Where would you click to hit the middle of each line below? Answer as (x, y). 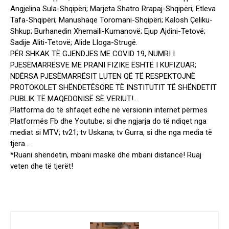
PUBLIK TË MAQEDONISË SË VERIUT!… (74, 99)
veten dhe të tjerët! (42, 166)
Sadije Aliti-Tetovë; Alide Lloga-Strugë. (74, 43)
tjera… (20, 144)
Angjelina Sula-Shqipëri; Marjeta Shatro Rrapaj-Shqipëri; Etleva (113, 9)
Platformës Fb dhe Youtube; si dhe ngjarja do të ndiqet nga (108, 121)
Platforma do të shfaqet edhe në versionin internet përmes (109, 110)
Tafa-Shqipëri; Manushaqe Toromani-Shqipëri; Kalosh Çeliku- (111, 20)
